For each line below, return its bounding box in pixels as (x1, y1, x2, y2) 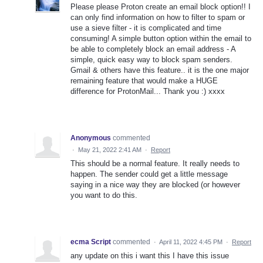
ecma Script (70, 238, 111, 247)
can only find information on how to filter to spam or (70, 13, 245, 22)
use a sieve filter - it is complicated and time (70, 23, 221, 33)
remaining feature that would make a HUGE (70, 76, 218, 86)
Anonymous (70, 134, 111, 143)
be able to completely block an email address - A (70, 45, 235, 54)
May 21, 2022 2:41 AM (78, 146, 141, 154)
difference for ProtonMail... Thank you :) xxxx (70, 87, 225, 96)
